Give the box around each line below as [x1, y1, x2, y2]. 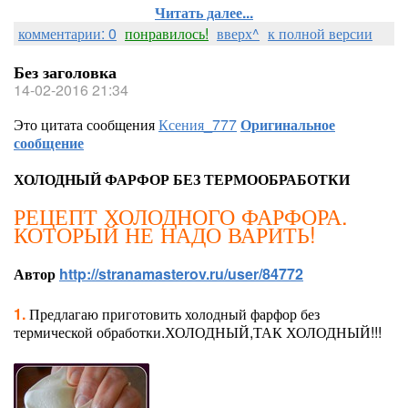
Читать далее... [155, 2, 253, 23]
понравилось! [125, 23, 209, 44]
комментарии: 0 [18, 23, 117, 44]
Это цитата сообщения [14, 114, 158, 135]
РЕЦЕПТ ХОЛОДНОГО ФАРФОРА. [14, 199, 348, 231]
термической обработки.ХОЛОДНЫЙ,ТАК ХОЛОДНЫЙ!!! [14, 321, 382, 342]
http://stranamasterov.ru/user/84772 [59, 263, 303, 284]
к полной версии [268, 23, 372, 44]
